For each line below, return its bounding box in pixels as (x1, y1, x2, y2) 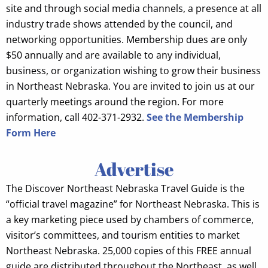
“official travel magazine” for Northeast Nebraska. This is (6, 197, 260, 211)
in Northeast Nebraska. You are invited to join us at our (6, 80, 255, 93)
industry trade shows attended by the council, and (6, 17, 233, 31)
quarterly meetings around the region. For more (6, 95, 224, 108)
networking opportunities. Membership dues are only (6, 33, 247, 46)
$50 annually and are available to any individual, (6, 48, 221, 62)
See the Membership (147, 111, 243, 124)
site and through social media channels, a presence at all (6, 2, 261, 15)
